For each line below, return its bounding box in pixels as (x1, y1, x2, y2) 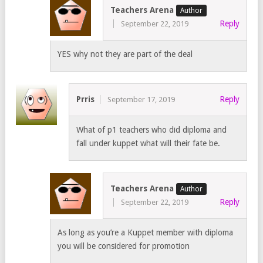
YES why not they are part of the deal (57, 49, 193, 59)
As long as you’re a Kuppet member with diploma (57, 227, 233, 237)
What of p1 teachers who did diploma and (76, 124, 227, 134)
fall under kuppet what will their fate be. (76, 138, 220, 148)
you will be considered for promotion (57, 241, 190, 251)
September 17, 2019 (107, 95, 175, 104)
